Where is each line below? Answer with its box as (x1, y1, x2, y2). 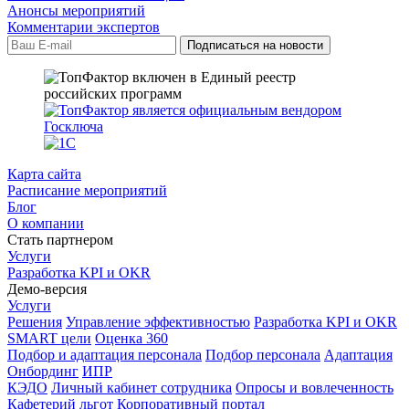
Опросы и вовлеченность (236, 379, 393, 395)
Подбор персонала (205, 346, 320, 362)
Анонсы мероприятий (7, 2, 145, 18)
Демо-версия (7, 280, 87, 297)
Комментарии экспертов (7, 18, 160, 35)
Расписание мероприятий (7, 182, 167, 198)
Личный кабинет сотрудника (51, 379, 232, 395)
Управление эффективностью (66, 313, 250, 330)
